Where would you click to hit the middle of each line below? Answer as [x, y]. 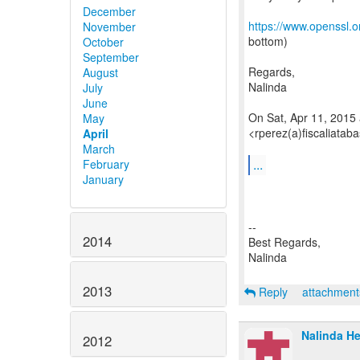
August [100, 72]
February [106, 164]
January [103, 179]
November [109, 26]
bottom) [268, 41]
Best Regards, [284, 242]
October [103, 41]
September [111, 57]
